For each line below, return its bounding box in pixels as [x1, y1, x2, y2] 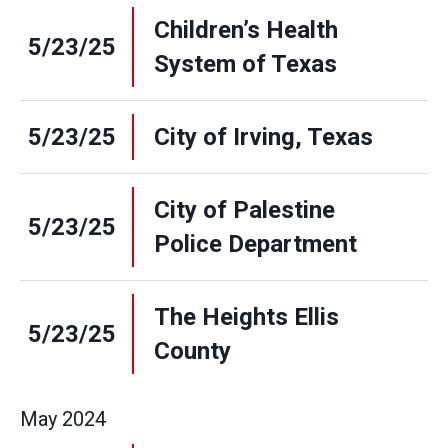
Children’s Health [154, 16, 338, 44]
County [154, 337, 231, 365]
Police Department [154, 230, 357, 258]
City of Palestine [154, 196, 335, 224]
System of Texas [154, 50, 337, 78]
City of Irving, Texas [154, 123, 373, 151]
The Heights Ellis [154, 303, 339, 331]
